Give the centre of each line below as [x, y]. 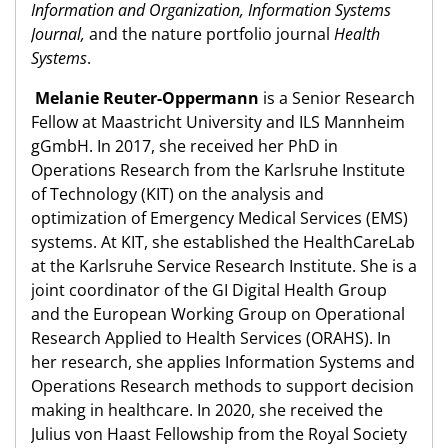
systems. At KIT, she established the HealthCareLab [223, 242]
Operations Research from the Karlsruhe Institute [218, 170]
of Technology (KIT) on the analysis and [177, 194]
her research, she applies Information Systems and [223, 362]
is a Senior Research [339, 98]
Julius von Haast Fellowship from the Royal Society [219, 434]
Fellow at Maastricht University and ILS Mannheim [218, 122]
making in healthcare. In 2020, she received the [207, 410]
